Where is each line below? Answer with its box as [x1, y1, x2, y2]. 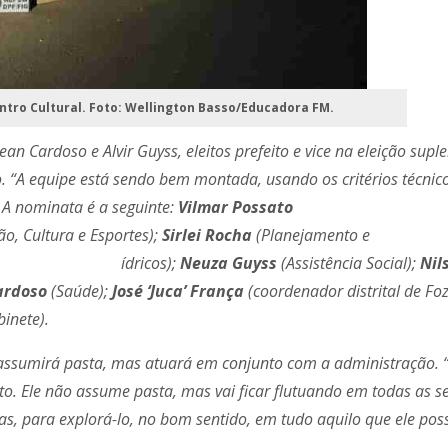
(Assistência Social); [277, 252, 420, 275]
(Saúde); [51, 280, 112, 303]
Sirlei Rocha [162, 224, 252, 247]
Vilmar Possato [178, 196, 293, 219]
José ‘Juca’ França [112, 280, 244, 303]
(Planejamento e [252, 224, 370, 247]
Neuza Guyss [180, 252, 277, 275]
